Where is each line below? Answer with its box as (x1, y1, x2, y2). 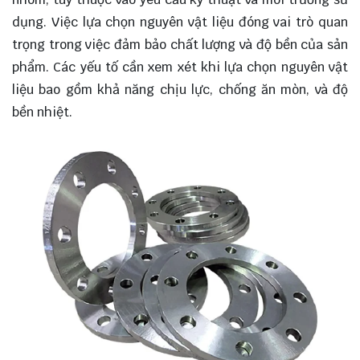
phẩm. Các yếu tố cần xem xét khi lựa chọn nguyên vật (12, 58, 348, 76)
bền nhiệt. (12, 103, 72, 121)
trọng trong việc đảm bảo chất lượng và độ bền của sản (12, 35, 348, 53)
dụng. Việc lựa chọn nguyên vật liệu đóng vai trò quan (12, 13, 348, 31)
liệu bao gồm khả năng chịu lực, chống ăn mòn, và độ (12, 80, 348, 98)
